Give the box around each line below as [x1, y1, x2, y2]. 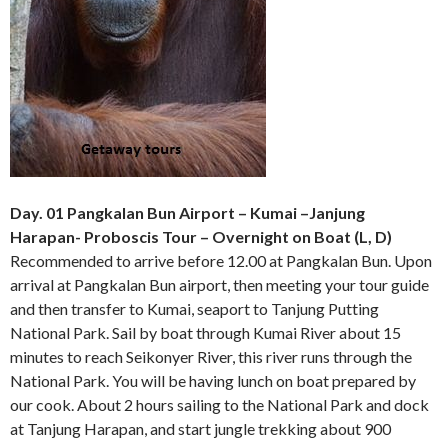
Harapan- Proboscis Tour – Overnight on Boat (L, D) [10, 226, 392, 246]
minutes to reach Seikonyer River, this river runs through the [10, 346, 412, 366]
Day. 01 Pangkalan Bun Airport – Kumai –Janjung [10, 202, 365, 222]
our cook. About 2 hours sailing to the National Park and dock [10, 394, 429, 414]
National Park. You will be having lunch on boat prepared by [10, 370, 416, 390]
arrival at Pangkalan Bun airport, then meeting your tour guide [10, 274, 429, 294]
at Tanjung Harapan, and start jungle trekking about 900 [10, 418, 391, 438]
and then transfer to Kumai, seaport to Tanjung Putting [10, 298, 379, 318]
